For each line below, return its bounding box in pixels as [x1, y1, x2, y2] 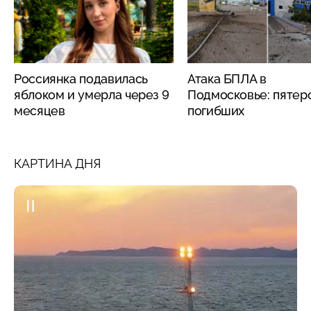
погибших [187, 103, 245, 118]
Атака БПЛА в [187, 71, 267, 86]
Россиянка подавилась [14, 71, 148, 86]
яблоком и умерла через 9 [14, 87, 169, 102]
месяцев [14, 103, 65, 118]
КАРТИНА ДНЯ [14, 155, 101, 171]
